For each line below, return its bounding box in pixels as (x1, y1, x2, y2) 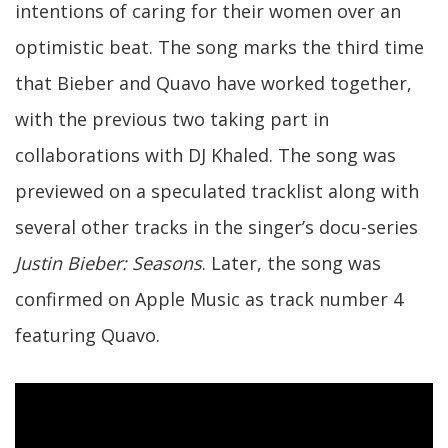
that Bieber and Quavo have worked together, (15, 71, 412, 96)
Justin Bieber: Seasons (15, 251, 202, 276)
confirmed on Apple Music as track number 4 (15, 287, 403, 312)
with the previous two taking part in (15, 107, 329, 132)
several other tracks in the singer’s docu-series (15, 215, 418, 240)
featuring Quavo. (15, 323, 160, 348)
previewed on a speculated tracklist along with (15, 179, 419, 204)
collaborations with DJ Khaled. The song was (15, 143, 396, 168)
